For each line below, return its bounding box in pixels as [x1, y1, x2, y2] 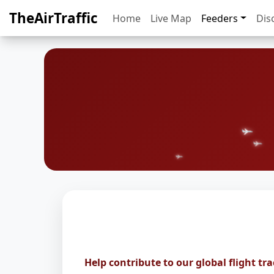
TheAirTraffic [9, 9, 98, 28]
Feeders [201, 11, 238, 25]
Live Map [150, 11, 191, 25]
